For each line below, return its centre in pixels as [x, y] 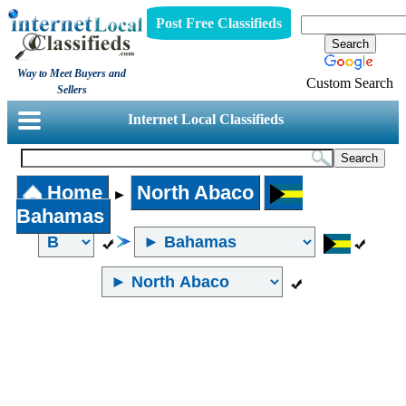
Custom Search [350, 82]
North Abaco [195, 193]
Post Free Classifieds [218, 23]
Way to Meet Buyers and [72, 73]
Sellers [72, 90]
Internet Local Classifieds [206, 119]
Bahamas [60, 216]
